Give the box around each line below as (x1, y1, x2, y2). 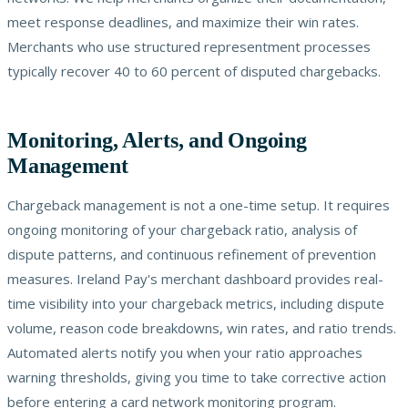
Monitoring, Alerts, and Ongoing (7, 127, 307, 152)
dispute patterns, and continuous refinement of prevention (7, 244, 376, 263)
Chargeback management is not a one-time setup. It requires (7, 195, 390, 214)
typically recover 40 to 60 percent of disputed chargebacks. (7, 61, 381, 80)
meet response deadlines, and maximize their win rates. (7, 12, 359, 31)
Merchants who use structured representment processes (7, 36, 371, 56)
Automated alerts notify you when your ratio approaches (7, 342, 362, 362)
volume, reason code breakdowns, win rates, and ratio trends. (7, 318, 396, 337)
